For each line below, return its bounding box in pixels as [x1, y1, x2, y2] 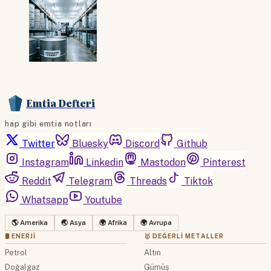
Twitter [22, 137, 55, 149]
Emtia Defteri [26, 96, 96, 111]
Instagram [22, 156, 69, 168]
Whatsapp [22, 194, 68, 206]
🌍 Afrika [99, 218, 127, 227]
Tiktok [184, 175, 213, 187]
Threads [129, 175, 167, 187]
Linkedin [86, 156, 123, 168]
